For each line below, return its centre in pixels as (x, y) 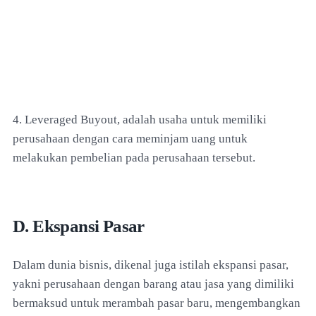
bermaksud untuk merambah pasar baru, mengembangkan (157, 303)
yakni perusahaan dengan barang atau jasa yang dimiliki (153, 284)
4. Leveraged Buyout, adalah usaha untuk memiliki (140, 119)
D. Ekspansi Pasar (79, 226)
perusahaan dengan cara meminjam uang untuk (130, 138)
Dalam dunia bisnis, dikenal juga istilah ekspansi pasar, (151, 265)
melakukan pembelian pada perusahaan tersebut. (134, 157)
